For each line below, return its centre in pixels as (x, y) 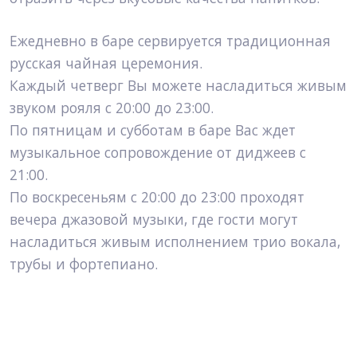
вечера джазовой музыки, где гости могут (154, 220)
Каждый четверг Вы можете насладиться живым (178, 86)
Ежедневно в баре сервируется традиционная (170, 41)
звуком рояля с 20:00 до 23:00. (112, 108)
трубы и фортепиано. (84, 264)
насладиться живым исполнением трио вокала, (175, 242)
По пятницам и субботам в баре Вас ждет (153, 130)
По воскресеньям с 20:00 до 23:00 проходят (157, 197)
